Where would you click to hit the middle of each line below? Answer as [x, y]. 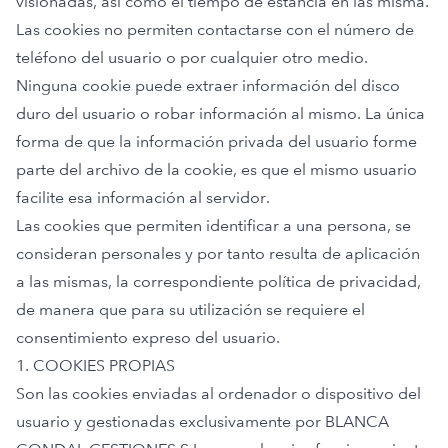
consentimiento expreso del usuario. [148, 337]
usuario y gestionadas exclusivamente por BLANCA [202, 421]
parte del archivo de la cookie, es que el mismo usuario [216, 169]
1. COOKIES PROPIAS [95, 365]
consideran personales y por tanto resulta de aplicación [218, 253]
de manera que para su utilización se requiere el [190, 309]
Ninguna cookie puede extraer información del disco [208, 85]
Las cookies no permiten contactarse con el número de [215, 29]
